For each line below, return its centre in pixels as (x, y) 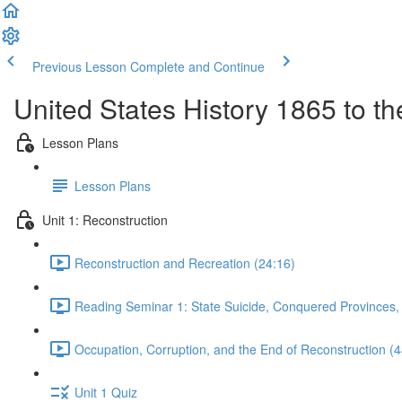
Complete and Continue (197, 66)
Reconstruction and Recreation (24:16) (185, 262)
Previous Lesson (79, 66)
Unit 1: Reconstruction (105, 219)
